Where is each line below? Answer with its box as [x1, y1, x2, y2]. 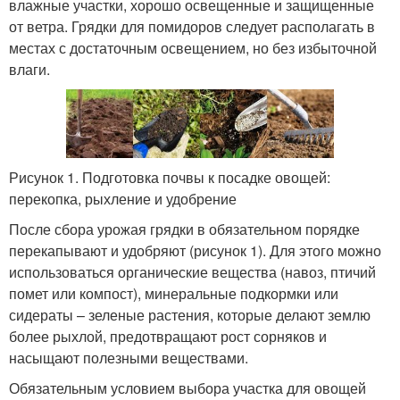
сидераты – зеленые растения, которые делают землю [9, 304, 371, 326]
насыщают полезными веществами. [9, 347, 248, 369]
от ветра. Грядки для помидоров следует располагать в [9, 16, 375, 37]
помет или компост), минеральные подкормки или [9, 283, 338, 304]
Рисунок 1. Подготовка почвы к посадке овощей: [9, 167, 330, 188]
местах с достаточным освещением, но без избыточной [9, 37, 377, 58]
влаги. [9, 59, 50, 79]
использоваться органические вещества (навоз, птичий [9, 262, 376, 283]
